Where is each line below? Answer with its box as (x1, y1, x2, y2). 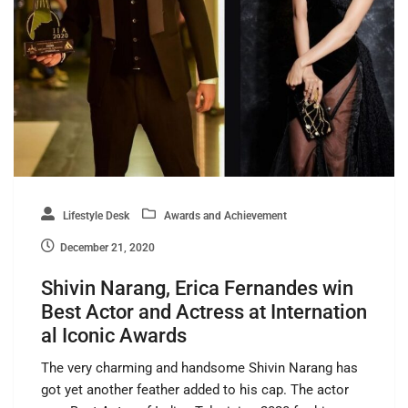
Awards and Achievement (161, 209, 287, 222)
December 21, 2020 (60, 240, 155, 254)
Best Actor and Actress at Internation (41, 300, 367, 323)
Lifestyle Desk (60, 209, 129, 222)
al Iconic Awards (41, 323, 187, 347)
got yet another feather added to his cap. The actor (41, 381, 349, 398)
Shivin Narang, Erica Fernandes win (41, 276, 353, 300)
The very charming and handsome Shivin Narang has (41, 359, 358, 376)
